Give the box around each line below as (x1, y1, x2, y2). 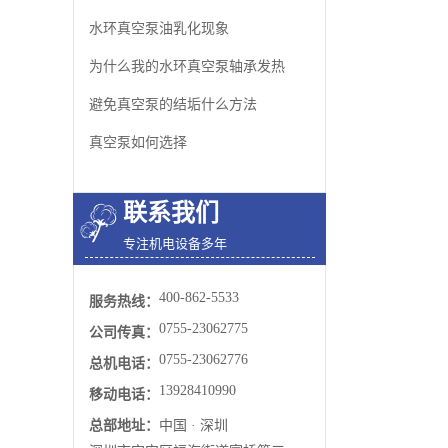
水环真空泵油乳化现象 (89, 21, 229, 36)
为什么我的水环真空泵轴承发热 (89, 59, 285, 74)
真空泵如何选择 (89, 135, 187, 150)
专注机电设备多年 (123, 236, 227, 251)
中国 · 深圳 (159, 418, 228, 433)
